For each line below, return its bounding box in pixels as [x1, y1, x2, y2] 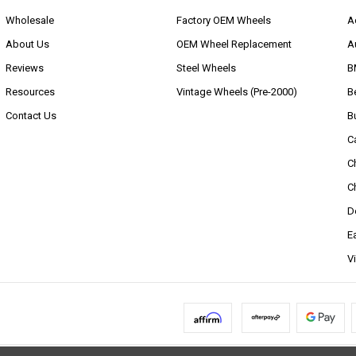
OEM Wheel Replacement [176, 38, 292, 50]
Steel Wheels [176, 62, 237, 74]
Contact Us [5, 110, 56, 122]
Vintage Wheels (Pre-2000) [176, 86, 298, 98]
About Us [5, 38, 49, 50]
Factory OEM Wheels [176, 14, 272, 26]
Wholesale [5, 14, 54, 26]
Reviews [5, 62, 44, 74]
